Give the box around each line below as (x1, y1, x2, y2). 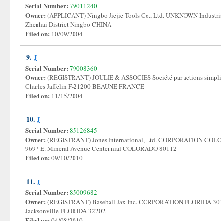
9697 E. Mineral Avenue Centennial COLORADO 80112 (25, 144, 181, 153)
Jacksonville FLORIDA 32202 (25, 206, 110, 215)
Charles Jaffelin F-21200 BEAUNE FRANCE (25, 82, 148, 91)
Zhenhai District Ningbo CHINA (25, 20, 115, 29)
